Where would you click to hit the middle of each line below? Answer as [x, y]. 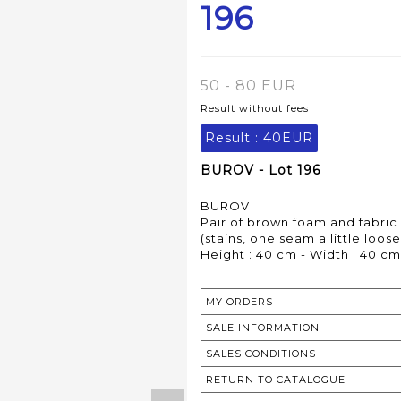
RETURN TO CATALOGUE [276, 380]
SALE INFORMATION [263, 328]
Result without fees [255, 109]
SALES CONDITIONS [261, 354]
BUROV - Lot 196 [260, 171]
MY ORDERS [239, 302]
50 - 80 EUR [248, 86]
